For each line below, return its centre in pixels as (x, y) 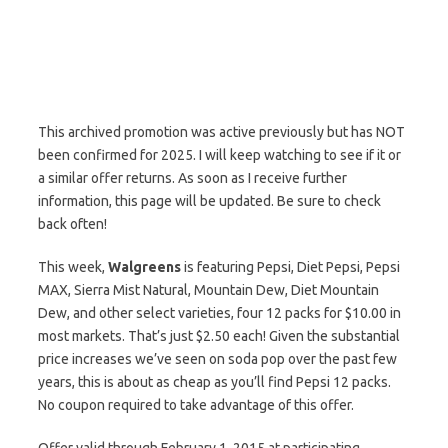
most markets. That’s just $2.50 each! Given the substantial (219, 336)
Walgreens (144, 267)
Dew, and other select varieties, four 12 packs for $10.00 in (219, 313)
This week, (73, 267)
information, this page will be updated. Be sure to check (209, 201)
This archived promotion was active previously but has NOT (221, 132)
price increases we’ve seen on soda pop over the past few (217, 359)
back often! (72, 224)
